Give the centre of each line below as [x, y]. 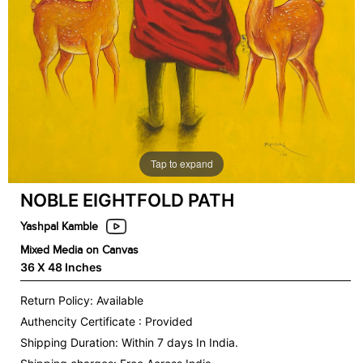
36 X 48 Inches [61, 267]
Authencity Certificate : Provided [107, 322]
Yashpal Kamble [59, 226]
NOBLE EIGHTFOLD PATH [127, 200]
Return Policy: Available [82, 301]
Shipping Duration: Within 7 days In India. [129, 343]
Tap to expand [181, 164]
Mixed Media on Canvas [79, 250]
